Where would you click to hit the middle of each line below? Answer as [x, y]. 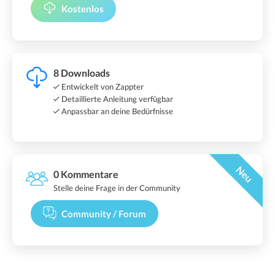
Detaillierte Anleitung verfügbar [116, 99]
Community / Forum [104, 213]
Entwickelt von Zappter [102, 86]
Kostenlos [83, 8]
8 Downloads [82, 72]
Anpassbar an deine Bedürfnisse [116, 111]
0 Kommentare [86, 174]
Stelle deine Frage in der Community [117, 188]
